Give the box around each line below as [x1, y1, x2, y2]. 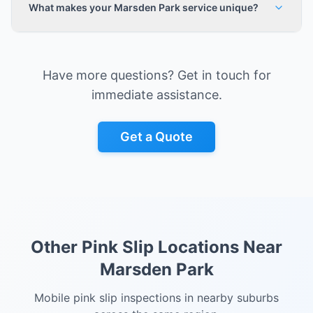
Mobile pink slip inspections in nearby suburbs [34, 291, 279, 305]
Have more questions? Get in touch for [42, 68, 271, 82]
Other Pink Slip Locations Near [31, 237, 282, 257]
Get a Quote [120, 129, 193, 144]
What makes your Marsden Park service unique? [29, 1, 259, 13]
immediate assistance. [91, 87, 222, 102]
